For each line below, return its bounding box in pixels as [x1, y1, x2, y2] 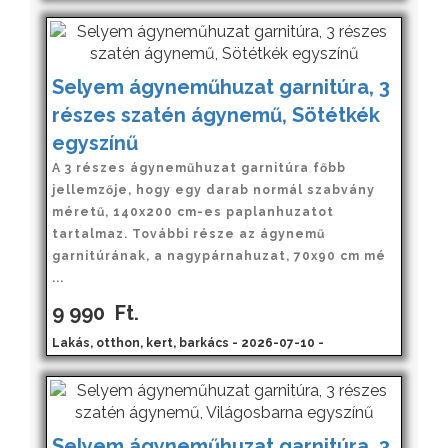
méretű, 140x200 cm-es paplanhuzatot [52, 204, 334, 219]
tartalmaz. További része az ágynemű [52, 226, 325, 241]
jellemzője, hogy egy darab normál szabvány [52, 182, 375, 197]
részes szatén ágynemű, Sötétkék [52, 102, 380, 127]
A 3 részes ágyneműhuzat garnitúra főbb [52, 160, 346, 175]
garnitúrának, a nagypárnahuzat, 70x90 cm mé [52, 248, 386, 263]
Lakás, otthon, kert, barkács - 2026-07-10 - [52, 335, 324, 350]
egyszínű [52, 130, 138, 155]
